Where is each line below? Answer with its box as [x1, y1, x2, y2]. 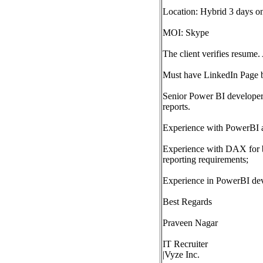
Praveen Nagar [163, 218, 218, 228]
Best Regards [163, 197, 212, 207]
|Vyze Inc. [163, 249, 200, 259]
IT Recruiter [163, 239, 208, 249]
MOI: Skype [163, 28, 209, 38]
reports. [163, 102, 190, 112]
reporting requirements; [163, 154, 248, 164]
